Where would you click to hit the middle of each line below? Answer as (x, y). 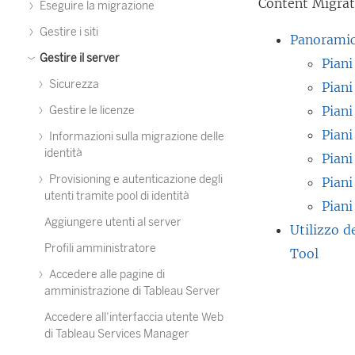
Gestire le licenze (91, 111)
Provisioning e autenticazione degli (135, 179)
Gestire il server (78, 58)
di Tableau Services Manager (117, 334)
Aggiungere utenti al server (113, 222)
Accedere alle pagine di (106, 275)
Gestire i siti (68, 32)
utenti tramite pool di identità (117, 196)
